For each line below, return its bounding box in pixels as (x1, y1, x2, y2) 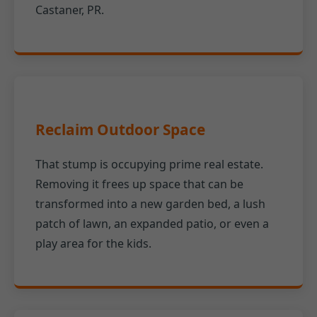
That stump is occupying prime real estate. (35, 156, 263, 173)
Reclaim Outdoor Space (35, 120, 205, 140)
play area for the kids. (35, 236, 151, 252)
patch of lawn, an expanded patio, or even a (35, 216, 269, 232)
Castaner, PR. (35, 1, 104, 18)
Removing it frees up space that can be (35, 176, 243, 192)
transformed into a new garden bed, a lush (35, 196, 265, 212)
